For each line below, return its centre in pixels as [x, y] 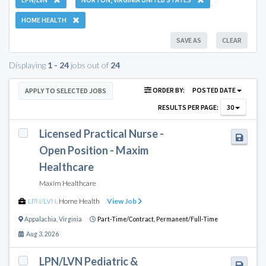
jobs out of [90, 65]
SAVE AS [189, 40]
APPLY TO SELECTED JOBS [66, 90]
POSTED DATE [214, 90]
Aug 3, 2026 [41, 234]
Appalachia [40, 219]
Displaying [28, 65]
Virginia [70, 219]
